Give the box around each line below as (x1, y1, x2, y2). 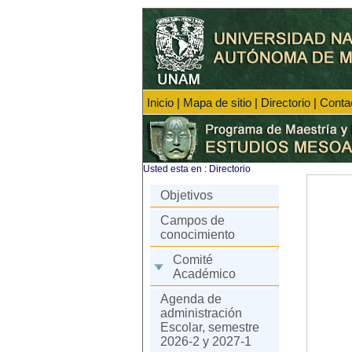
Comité (173, 253, 213, 266)
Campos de (160, 214, 225, 227)
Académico (173, 267, 236, 280)
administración (160, 306, 242, 320)
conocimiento (160, 228, 235, 241)
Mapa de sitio (183, 96, 251, 109)
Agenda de (160, 292, 222, 306)
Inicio (147, 96, 174, 109)
